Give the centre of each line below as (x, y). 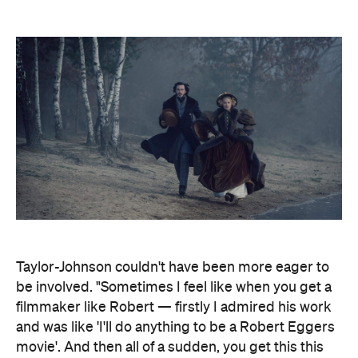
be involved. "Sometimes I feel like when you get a (174, 288)
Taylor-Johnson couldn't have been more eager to (173, 268)
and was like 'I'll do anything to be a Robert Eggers (175, 328)
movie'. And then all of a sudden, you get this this (170, 348)
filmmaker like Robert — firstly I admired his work (174, 308)
